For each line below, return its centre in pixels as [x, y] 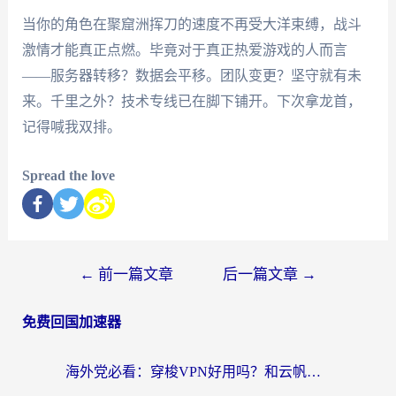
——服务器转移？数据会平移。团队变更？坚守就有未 [191, 75]
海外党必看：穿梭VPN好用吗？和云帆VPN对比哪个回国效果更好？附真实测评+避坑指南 [314, 371]
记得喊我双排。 [71, 126]
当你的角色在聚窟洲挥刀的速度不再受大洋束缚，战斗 [191, 24]
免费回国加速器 [71, 322]
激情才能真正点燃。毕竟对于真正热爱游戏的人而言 [184, 49]
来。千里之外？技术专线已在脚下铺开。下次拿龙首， [191, 101]
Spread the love [68, 175]
